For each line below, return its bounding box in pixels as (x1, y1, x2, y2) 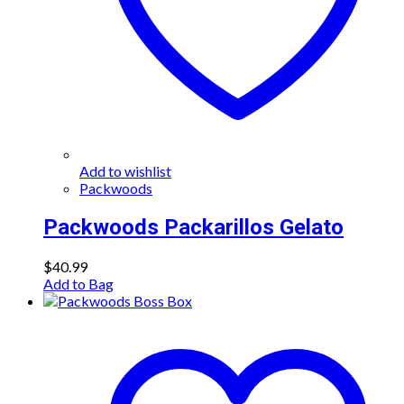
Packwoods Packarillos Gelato (43, 214, 344, 240)
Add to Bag (43, 274, 114, 292)
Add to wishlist (79, 161, 171, 179)
